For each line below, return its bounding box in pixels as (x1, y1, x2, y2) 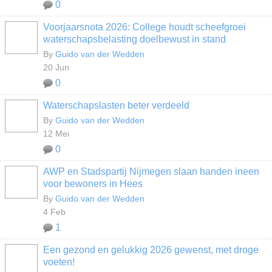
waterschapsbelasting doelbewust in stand (43, 34, 226, 44)
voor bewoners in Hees (43, 178, 143, 189)
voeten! (43, 257, 75, 267)
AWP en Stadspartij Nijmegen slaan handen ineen (43, 166, 259, 177)
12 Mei (43, 129, 69, 138)
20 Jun (43, 63, 69, 72)
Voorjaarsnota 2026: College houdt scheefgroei (43, 22, 246, 32)
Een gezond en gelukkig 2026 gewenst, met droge (43, 245, 259, 255)
